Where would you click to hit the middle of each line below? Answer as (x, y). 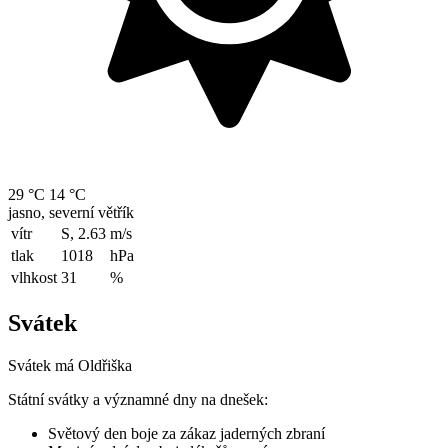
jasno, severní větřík (71, 212)
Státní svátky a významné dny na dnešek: (138, 399)
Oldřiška (105, 365)
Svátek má (43, 365)
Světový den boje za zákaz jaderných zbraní (186, 433)
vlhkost (34, 277)
